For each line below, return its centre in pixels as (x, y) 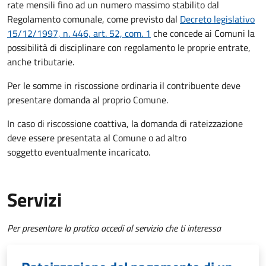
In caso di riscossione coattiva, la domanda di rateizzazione (125, 124)
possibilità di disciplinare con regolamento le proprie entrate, (129, 48)
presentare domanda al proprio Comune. (88, 100)
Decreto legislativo (217, 19)
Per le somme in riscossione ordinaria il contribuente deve (124, 86)
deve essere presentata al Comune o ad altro (97, 138)
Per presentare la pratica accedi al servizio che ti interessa (114, 228)
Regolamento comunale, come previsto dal (94, 19)
